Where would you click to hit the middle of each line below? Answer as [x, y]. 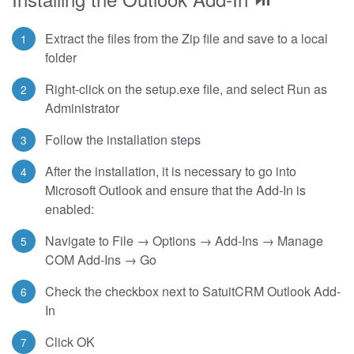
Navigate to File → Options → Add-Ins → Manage [184, 240]
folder [61, 57]
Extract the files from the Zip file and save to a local [186, 38]
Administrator [82, 107]
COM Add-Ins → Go [101, 259]
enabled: [70, 209]
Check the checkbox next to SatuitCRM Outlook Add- [193, 291]
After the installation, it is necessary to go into [171, 171]
